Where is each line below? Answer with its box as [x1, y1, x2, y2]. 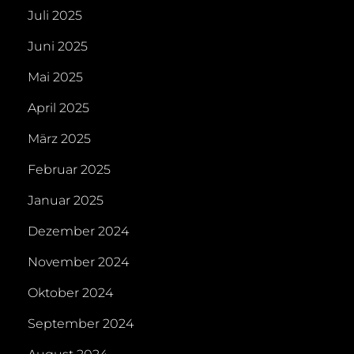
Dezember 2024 [28, 224, 129, 239]
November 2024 [28, 254, 129, 270]
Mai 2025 [28, 70, 83, 85]
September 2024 [28, 316, 134, 332]
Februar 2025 [28, 162, 111, 178]
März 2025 [28, 131, 91, 147]
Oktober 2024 [28, 285, 113, 301]
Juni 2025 [28, 39, 88, 55]
